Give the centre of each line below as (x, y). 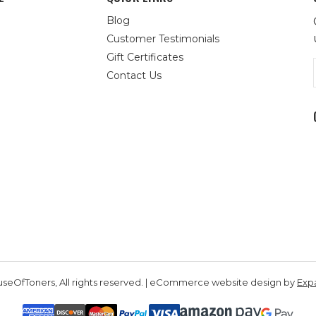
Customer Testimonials (163, 39)
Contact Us (134, 75)
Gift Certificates (145, 57)
